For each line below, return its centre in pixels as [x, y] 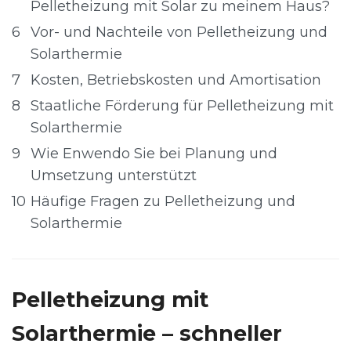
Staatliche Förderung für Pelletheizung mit [182, 106]
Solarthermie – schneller [147, 333]
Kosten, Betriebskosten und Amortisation [176, 80]
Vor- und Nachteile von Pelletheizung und [179, 32]
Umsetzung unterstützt [114, 175]
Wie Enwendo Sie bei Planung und [154, 154]
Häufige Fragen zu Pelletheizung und [163, 201]
